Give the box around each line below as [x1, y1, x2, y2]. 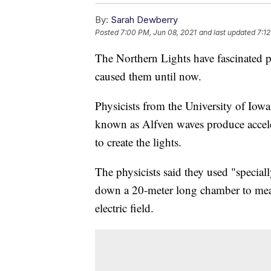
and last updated [199, 28, 255, 38]
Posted [95, 28, 120, 38]
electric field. [95, 200, 154, 216]
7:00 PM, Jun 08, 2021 [120, 28, 197, 38]
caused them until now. [95, 68, 201, 84]
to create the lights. [95, 134, 181, 150]
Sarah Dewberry [111, 14, 178, 26]
